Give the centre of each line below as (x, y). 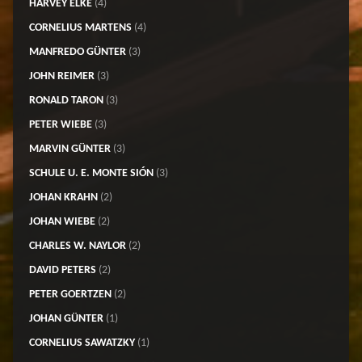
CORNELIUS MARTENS (80, 27)
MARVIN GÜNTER (69, 149)
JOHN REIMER (61, 76)
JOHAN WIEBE (62, 221)
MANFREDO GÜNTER (77, 52)
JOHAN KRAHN (63, 197)
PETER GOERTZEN (70, 294)
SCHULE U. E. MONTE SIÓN (91, 173)
